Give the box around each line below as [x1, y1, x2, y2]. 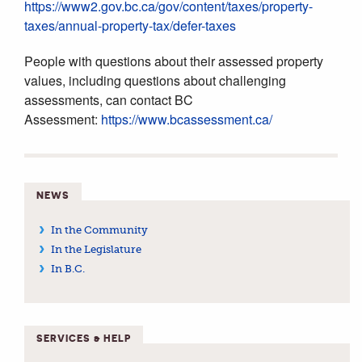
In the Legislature [50, 242, 141, 255]
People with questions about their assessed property [24, 51, 323, 70]
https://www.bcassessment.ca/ [101, 109, 272, 128]
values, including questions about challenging [24, 70, 286, 90]
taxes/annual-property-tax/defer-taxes [24, 15, 236, 35]
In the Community [50, 223, 148, 236]
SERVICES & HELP [36, 331, 131, 344]
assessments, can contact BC [24, 90, 193, 109]
